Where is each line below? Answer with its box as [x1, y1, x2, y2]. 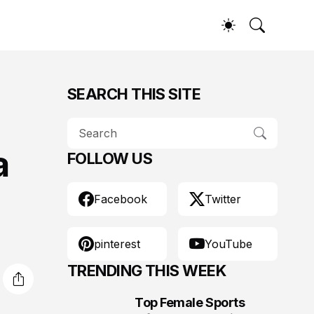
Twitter [205, 192, 241, 206]
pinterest [94, 237, 140, 251]
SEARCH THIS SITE [67, 85, 201, 103]
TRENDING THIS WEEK [67, 261, 226, 280]
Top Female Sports [135, 295, 245, 310]
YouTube [205, 237, 252, 251]
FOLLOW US [67, 149, 153, 168]
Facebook [94, 192, 147, 206]
